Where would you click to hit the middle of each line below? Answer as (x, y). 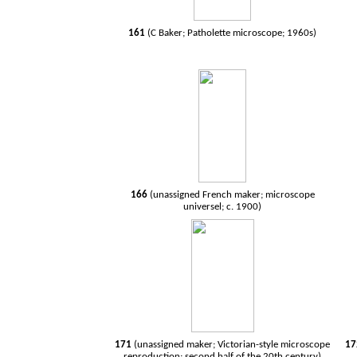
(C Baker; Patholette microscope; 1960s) (232, 33)
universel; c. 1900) (223, 207)
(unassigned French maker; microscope (232, 195)
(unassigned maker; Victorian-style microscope (232, 345)
